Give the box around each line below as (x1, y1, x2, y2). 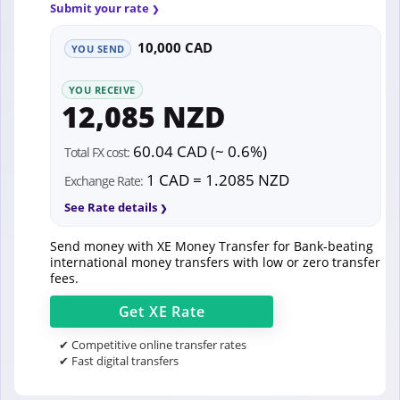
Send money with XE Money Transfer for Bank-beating (50, 237, 373, 254)
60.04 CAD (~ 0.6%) (129, 140, 267, 162)
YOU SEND (71, 41, 125, 55)
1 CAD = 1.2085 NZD (143, 169, 289, 190)
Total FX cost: (64, 143, 129, 161)
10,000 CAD (137, 37, 213, 56)
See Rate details (64, 198, 157, 215)
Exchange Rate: (64, 171, 143, 189)
